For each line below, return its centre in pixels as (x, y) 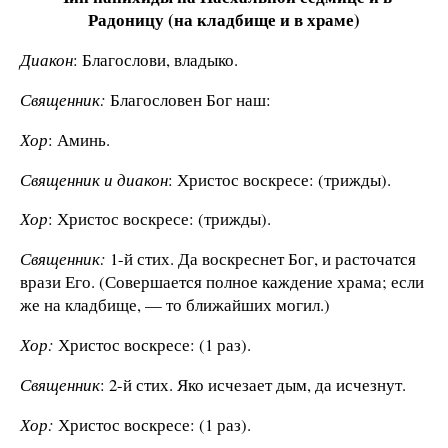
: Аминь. (79, 139)
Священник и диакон (94, 179)
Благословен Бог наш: (188, 99)
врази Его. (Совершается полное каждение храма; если (222, 282)
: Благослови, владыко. (155, 60)
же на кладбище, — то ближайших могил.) (175, 305)
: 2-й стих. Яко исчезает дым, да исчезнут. (253, 384)
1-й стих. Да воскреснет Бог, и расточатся (261, 259)
